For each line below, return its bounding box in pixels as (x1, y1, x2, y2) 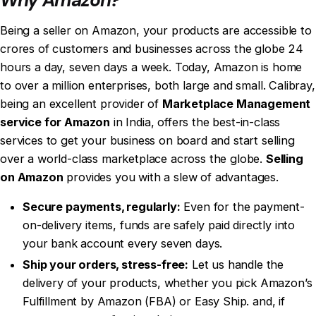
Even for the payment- (180, 200, 305, 214)
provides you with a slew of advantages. (63, 169, 279, 184)
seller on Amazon (42, 23, 137, 37)
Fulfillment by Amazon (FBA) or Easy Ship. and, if (23, 294, 285, 309)
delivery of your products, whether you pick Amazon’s (23, 276, 312, 291)
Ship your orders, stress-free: (23, 257, 189, 272)
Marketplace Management (162, 96, 311, 111)
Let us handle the (188, 257, 284, 272)
